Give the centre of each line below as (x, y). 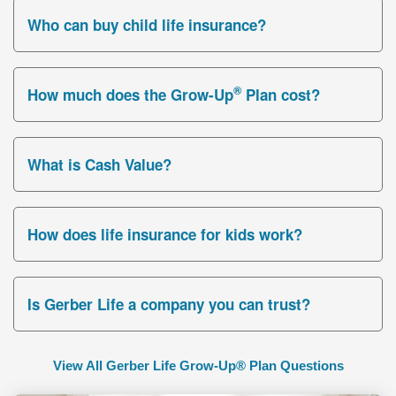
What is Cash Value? (99, 164)
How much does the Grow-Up (130, 94)
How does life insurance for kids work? (165, 234)
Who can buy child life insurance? (147, 24)
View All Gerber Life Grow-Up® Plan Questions (198, 365)
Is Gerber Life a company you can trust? (169, 304)
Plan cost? (281, 94)
